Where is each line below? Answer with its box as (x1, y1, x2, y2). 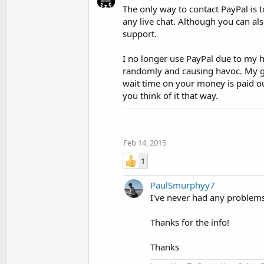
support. (123, 28, 157, 39)
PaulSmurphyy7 (150, 179, 215, 191)
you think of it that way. (123, 90, 218, 101)
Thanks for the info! (150, 216, 229, 228)
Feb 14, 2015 (123, 137, 166, 148)
